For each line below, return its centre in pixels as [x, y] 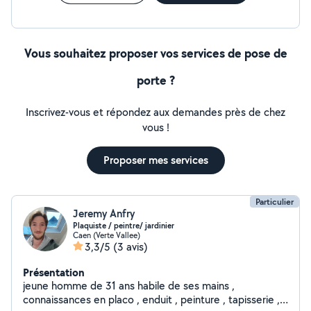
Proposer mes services [155, 160]
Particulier [275, 202]
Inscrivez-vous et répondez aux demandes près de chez [155, 112]
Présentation [54, 272]
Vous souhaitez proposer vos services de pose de [155, 53]
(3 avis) [131, 247]
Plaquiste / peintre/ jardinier [124, 226]
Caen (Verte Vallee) [107, 235]
